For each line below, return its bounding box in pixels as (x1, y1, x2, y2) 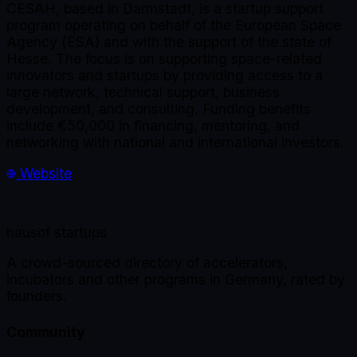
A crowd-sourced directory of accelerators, (6, 254, 288, 272)
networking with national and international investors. (6, 134, 344, 151)
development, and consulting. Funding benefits (6, 100, 311, 118)
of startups (37, 223, 107, 241)
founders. (6, 288, 67, 305)
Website (16, 164, 72, 182)
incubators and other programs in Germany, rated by (6, 271, 345, 288)
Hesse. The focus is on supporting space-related (6, 50, 322, 68)
